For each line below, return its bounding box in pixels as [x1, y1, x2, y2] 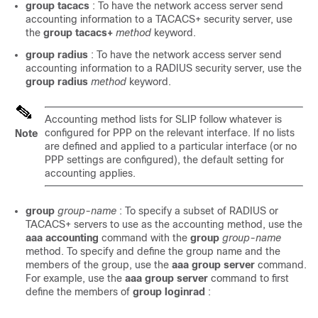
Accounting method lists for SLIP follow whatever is [45, 114, 282, 125]
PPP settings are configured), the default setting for [45, 154, 284, 165]
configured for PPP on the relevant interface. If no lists [45, 127, 295, 138]
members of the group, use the [26, 259, 172, 270]
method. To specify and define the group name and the [26, 246, 280, 257]
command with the [102, 232, 190, 243]
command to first [211, 273, 289, 284]
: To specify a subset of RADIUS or [119, 205, 278, 216]
